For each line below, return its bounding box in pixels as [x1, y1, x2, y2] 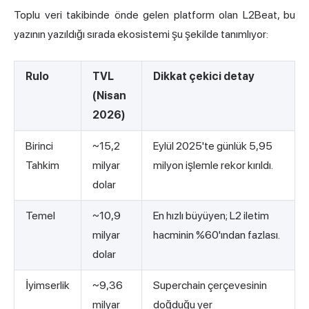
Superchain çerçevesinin [153, 279, 267, 292]
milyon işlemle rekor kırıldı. [153, 159, 273, 172]
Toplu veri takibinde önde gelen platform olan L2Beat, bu [14, 8, 295, 22]
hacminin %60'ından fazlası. [153, 228, 280, 242]
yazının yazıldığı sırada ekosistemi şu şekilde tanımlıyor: [14, 28, 268, 41]
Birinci [26, 139, 53, 153]
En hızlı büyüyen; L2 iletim [153, 209, 269, 223]
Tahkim [26, 159, 59, 172]
